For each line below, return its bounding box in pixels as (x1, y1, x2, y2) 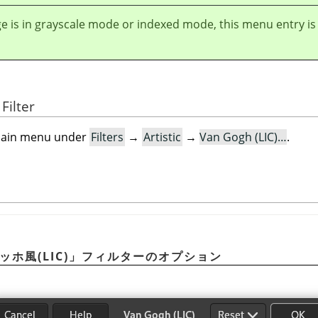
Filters (91, 129, 124, 146)
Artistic (143, 129, 181, 146)
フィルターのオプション (82, 248, 222, 264)
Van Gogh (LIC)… (199, 129, 287, 146)
